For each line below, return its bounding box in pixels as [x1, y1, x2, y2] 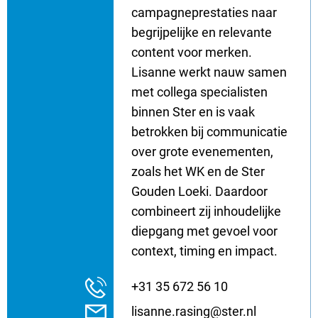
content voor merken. [131, 44, 252, 60]
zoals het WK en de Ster [131, 163, 265, 179]
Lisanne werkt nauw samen [131, 64, 287, 79]
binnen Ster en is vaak [131, 104, 255, 119]
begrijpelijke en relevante [131, 24, 272, 40]
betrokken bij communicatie [131, 124, 287, 139]
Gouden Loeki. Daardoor [131, 183, 268, 199]
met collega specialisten [131, 84, 268, 99]
